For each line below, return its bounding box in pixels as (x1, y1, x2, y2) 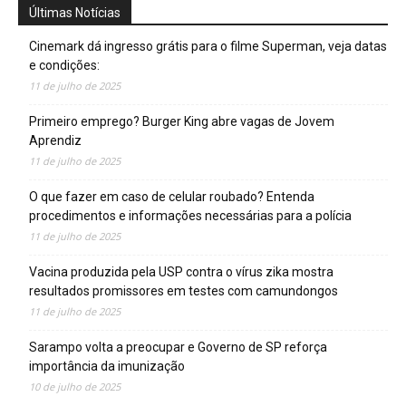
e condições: (29, 58, 100, 73)
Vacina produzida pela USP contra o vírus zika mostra (29, 265, 333, 280)
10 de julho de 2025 (29, 380, 121, 394)
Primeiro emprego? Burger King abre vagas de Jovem (29, 114, 334, 130)
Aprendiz (29, 133, 82, 149)
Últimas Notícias (29, 5, 121, 21)
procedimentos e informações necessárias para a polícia (29, 208, 352, 224)
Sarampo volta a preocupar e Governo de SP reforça (29, 340, 327, 355)
